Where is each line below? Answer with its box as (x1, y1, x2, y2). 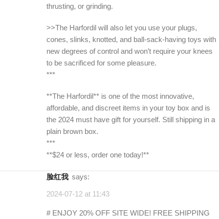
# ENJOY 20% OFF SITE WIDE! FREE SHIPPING (46, 208, 210, 217)
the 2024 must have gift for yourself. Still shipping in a (46, 115, 215, 124)
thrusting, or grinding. (46, 1, 113, 10)
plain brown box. (46, 127, 98, 135)
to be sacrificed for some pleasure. (46, 58, 156, 67)
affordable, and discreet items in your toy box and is (46, 103, 210, 112)
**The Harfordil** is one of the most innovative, (46, 91, 194, 100)
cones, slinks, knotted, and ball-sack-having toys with (46, 35, 216, 44)
